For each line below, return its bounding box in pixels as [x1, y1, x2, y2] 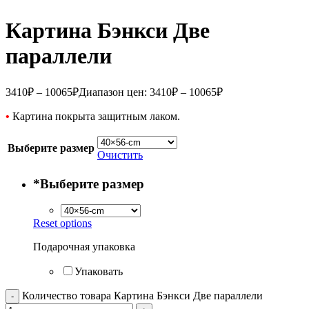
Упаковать [74, 266, 123, 278]
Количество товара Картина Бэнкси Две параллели [22, 290, 263, 302]
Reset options [33, 217, 92, 230]
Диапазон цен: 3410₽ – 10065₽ [79, 86, 223, 98]
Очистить [97, 148, 143, 161]
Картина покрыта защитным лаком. [10, 110, 180, 122]
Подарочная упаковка [33, 241, 135, 253]
